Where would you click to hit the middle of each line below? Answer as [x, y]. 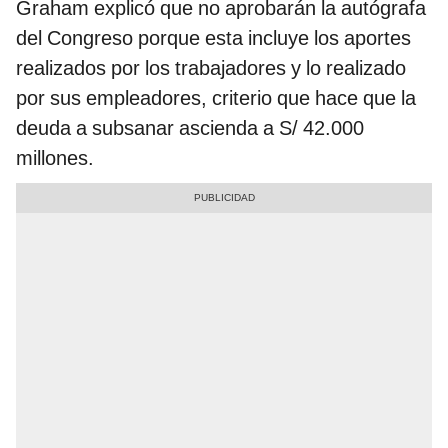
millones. [55, 158]
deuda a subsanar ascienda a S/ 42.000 [190, 128]
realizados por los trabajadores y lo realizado [211, 68]
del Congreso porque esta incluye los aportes [213, 38]
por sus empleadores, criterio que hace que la [216, 98]
